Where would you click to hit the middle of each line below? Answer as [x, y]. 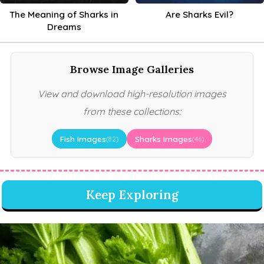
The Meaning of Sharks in [64, 15]
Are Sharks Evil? [200, 15]
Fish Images [83, 139]
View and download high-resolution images [132, 94]
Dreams [64, 27]
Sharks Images [164, 139]
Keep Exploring [132, 195]
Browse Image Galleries [132, 70]
